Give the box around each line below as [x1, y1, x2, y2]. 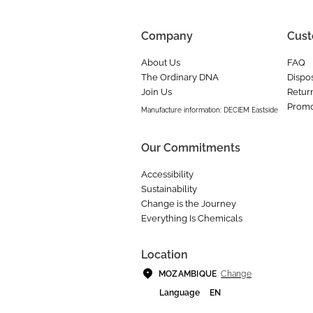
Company [141, 29, 193, 43]
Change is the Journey [141, 198, 236, 209]
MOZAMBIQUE [159, 269, 217, 279]
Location [141, 248, 188, 261]
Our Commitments [141, 141, 240, 154]
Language [159, 288, 200, 298]
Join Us [141, 87, 172, 97]
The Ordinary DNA [141, 72, 219, 82]
